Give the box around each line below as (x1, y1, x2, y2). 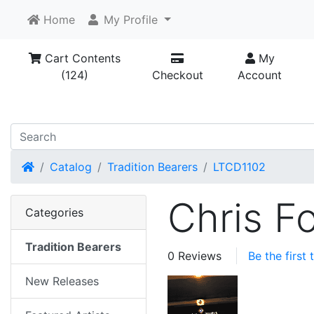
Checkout (151, 68, 203, 82)
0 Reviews (168, 249, 221, 264)
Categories (25, 205, 83, 220)
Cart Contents (41, 51, 121, 65)
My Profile (100, 13, 158, 27)
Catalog (50, 160, 92, 175)
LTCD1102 (213, 160, 266, 175)
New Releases (25, 274, 99, 289)
